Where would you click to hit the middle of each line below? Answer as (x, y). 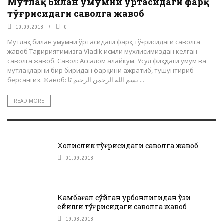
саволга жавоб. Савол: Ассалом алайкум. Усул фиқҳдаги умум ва (107, 61)
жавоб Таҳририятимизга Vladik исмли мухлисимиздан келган (102, 52)
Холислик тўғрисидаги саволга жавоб (128, 146)
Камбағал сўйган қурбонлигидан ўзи (124, 198)
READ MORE (29, 101)
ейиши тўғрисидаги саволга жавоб (122, 207)
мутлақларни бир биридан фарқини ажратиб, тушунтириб (101, 71)
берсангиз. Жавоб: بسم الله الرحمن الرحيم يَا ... (141, 80)
